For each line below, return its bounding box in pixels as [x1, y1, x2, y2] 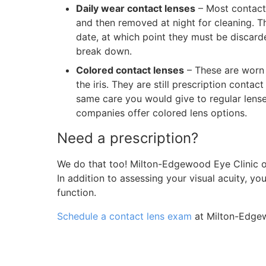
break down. [76, 45, 132, 57]
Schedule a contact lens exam [57, 210, 192, 222]
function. [57, 186, 96, 198]
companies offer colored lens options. [76, 107, 247, 119]
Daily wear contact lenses [76, 2, 195, 14]
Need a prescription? [57, 129, 198, 147]
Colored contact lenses [76, 64, 184, 76]
